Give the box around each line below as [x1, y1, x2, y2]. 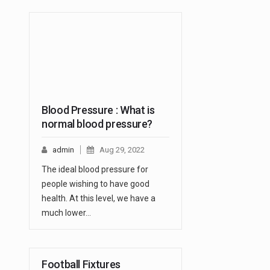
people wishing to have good [42, 179, 149, 189]
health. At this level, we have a [42, 193, 155, 204]
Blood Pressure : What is [42, 104, 155, 117]
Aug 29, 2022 [99, 145, 145, 155]
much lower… [42, 208, 91, 218]
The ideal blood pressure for [42, 165, 148, 175]
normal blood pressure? [42, 118, 153, 131]
